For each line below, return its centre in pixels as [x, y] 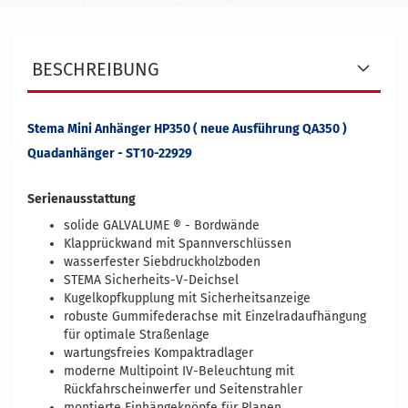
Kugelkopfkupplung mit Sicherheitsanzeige [187, 299]
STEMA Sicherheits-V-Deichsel [151, 280]
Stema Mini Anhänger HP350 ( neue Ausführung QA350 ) [187, 129]
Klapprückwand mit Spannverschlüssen [178, 244]
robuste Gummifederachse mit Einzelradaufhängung [215, 317]
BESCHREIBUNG [96, 70]
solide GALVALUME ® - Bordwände [162, 226]
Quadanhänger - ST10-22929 [110, 154]
